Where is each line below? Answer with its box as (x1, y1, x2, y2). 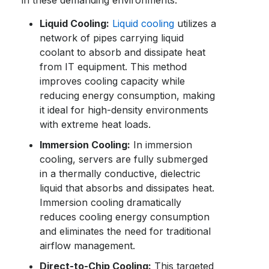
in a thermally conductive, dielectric (40, 168, 201, 180)
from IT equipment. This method (40, 61, 187, 73)
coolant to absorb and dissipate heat (40, 46, 206, 58)
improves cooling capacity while (40, 75, 186, 87)
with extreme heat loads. (40, 118, 151, 130)
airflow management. (40, 240, 136, 252)
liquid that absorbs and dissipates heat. (40, 182, 215, 194)
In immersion (130, 139, 193, 151)
